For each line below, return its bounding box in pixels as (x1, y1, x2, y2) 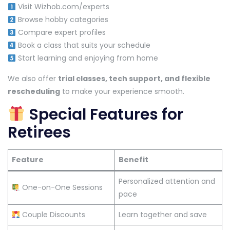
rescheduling (8, 86, 60, 97)
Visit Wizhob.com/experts (15, 2, 109, 12)
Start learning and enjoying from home (15, 53, 158, 64)
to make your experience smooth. (60, 86, 184, 97)
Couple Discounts (20, 209, 85, 220)
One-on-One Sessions (20, 182, 103, 193)
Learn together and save (119, 209, 207, 220)
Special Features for (25, 104, 184, 126)
